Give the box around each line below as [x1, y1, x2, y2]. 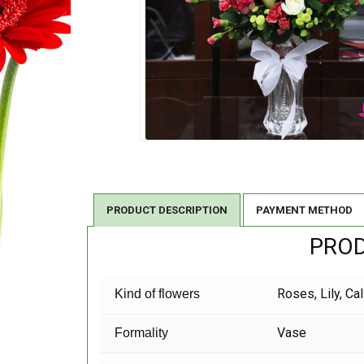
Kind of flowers [115, 287, 201, 301]
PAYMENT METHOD [256, 204, 353, 217]
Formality [115, 326, 169, 340]
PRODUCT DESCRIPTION [106, 204, 227, 217]
